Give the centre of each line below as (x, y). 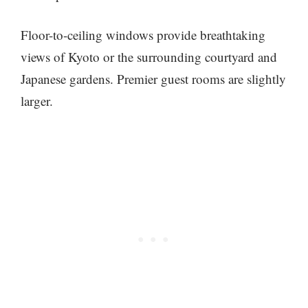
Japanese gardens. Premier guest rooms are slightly (153, 79)
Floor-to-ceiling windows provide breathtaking (143, 35)
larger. (37, 101)
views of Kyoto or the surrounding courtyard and (149, 57)
